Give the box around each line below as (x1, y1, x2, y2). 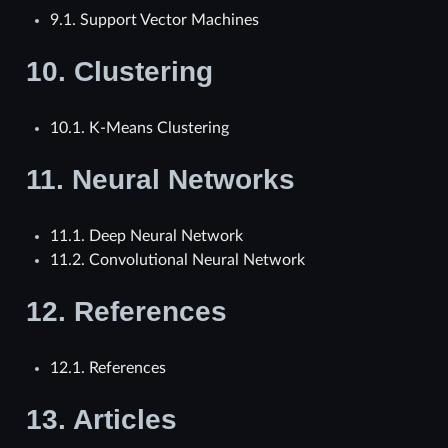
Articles (72, 403, 177, 435)
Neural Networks (71, 163, 295, 195)
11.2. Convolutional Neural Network (49, 251, 305, 268)
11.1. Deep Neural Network (49, 227, 243, 244)
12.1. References (49, 359, 166, 376)
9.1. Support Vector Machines (49, 11, 259, 28)
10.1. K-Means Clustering (49, 119, 229, 136)
